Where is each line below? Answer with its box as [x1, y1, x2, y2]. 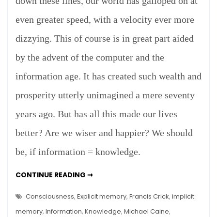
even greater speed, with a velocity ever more [15, 14, 194, 25]
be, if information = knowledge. [15, 146, 140, 157]
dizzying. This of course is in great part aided [15, 33, 194, 44]
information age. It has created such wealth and [15, 71, 201, 82]
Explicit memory [77, 192, 126, 201]
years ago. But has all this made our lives [15, 108, 177, 120]
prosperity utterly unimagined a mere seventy [15, 90, 195, 101]
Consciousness [26, 192, 74, 201]
